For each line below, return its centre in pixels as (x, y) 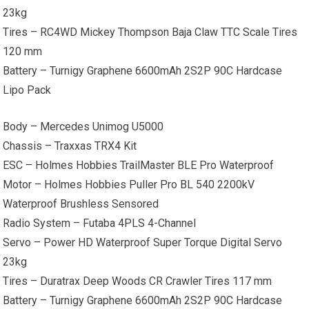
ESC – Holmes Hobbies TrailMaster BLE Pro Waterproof (139, 165)
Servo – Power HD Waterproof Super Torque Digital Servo (143, 242)
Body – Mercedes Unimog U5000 (83, 127)
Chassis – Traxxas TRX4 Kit (70, 146)
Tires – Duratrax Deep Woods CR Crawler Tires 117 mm (138, 281)
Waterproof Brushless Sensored (81, 204)
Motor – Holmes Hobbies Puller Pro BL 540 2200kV (129, 185)
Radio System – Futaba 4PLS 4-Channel (100, 223)
